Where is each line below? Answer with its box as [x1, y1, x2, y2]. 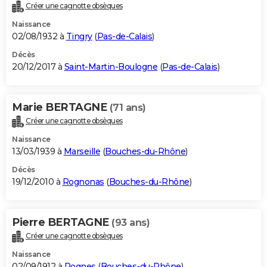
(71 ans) [109, 102, 146, 114]
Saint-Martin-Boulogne [64, 61, 157, 73]
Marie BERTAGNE [12, 101, 110, 114]
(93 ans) [111, 217, 150, 229]
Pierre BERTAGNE [12, 216, 111, 229]
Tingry [66, 31, 92, 42]
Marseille [63, 146, 100, 157]
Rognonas [62, 176, 104, 188]
